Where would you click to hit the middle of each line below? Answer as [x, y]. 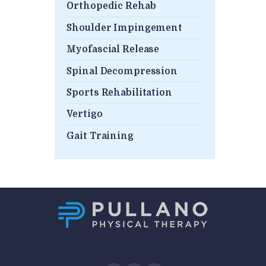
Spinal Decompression [122, 71]
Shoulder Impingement [124, 28]
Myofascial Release [113, 50]
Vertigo [85, 114]
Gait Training [100, 136]
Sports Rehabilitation [119, 92]
